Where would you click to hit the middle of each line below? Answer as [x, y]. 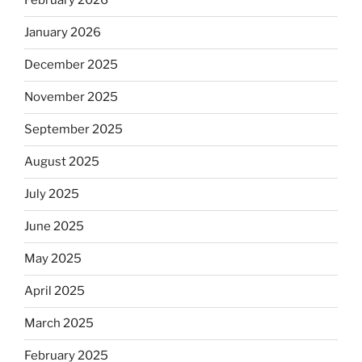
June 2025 [54, 227]
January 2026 [63, 33]
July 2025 [52, 194]
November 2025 [71, 97]
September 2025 [74, 130]
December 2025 [71, 65]
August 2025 [62, 162]
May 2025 [53, 259]
